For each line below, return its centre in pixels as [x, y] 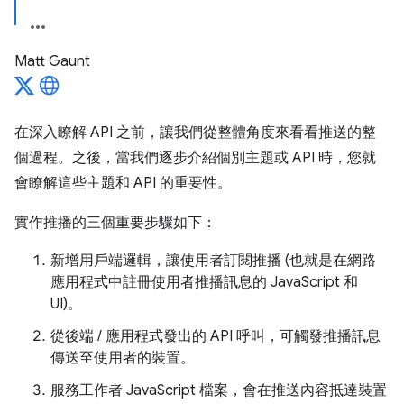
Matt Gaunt [52, 61]
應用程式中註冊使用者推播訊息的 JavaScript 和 [204, 282]
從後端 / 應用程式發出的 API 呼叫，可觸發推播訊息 [216, 336]
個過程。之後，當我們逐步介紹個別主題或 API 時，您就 [195, 158]
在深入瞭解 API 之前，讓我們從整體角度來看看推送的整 [195, 133]
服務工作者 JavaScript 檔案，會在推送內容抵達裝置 [219, 390]
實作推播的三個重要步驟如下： [115, 223]
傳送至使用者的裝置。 [123, 358]
